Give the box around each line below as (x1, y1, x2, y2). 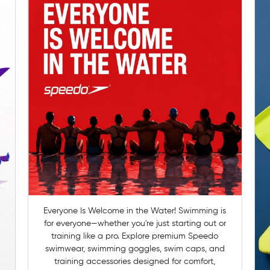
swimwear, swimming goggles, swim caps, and (45, 244, 225, 253)
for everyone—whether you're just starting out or (43, 219, 226, 228)
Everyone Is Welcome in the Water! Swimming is (43, 206, 179, 215)
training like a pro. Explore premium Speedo (51, 231, 219, 240)
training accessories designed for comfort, (54, 257, 216, 266)
